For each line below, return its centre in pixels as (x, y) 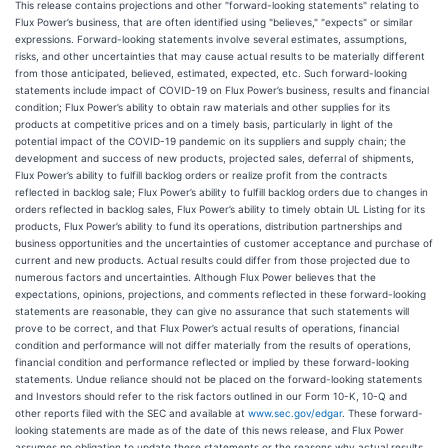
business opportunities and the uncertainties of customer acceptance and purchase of (224, 243)
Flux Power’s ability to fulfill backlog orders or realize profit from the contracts (201, 175)
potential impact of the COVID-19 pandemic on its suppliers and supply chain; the (210, 141)
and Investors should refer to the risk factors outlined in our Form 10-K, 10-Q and (211, 396)
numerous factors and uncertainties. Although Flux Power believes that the (195, 277)
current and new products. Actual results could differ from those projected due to (212, 260)
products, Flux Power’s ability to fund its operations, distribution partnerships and (208, 226)
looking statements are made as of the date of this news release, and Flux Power (209, 430)
